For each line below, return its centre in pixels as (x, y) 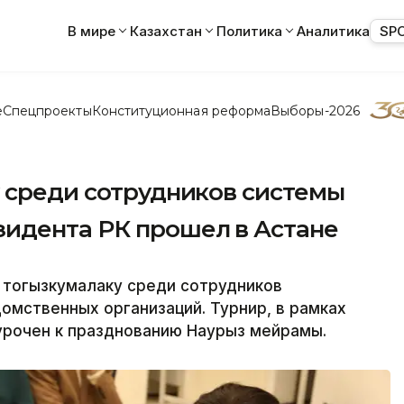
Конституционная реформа (181, 110)
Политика (249, 31)
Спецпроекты (47, 110)
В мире (92, 31)
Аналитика (333, 31)
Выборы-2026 (315, 110)
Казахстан (166, 31)
